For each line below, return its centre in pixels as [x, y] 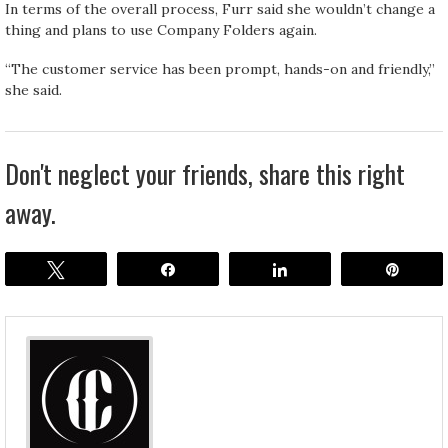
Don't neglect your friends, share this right [205, 173]
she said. [33, 89]
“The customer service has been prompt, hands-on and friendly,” [220, 68]
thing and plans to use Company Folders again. [161, 29]
